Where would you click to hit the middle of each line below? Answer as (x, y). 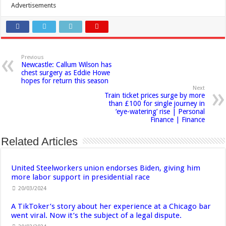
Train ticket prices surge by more (154, 95)
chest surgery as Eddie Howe (66, 72)
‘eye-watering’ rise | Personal (160, 111)
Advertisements (34, 5)
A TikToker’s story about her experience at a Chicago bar (111, 206)
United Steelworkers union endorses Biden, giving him (106, 168)
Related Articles (40, 141)
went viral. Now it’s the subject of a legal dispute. (97, 215)
